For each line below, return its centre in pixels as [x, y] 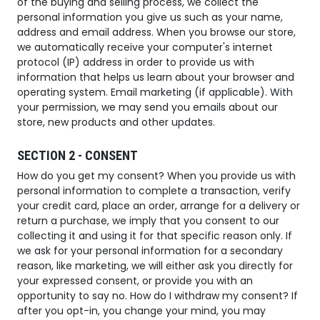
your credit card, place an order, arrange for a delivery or [159, 206]
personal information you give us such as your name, [150, 17]
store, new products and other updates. [116, 122]
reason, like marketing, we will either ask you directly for [155, 266]
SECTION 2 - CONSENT [77, 156]
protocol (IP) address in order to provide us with [136, 62]
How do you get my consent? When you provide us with [156, 176]
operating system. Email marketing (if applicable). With [155, 92]
